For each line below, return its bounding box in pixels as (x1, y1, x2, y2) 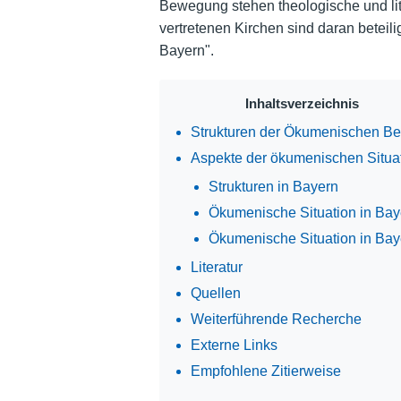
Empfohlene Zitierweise (190, 363, 341, 379)
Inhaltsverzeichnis (245, 95, 360, 111)
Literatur (190, 259, 243, 275)
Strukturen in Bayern (208, 178, 338, 194)
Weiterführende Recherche (190, 311, 362, 327)
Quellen (190, 285, 241, 301)
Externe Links (190, 337, 277, 353)
